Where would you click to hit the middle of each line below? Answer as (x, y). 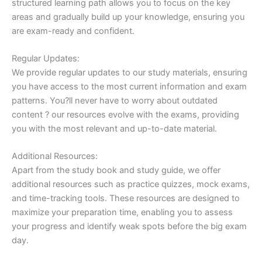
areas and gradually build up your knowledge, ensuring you (128, 17)
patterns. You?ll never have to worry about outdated (115, 101)
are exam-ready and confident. (73, 31)
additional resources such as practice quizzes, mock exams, (131, 185)
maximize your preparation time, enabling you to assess (122, 213)
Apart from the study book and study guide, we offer (116, 170)
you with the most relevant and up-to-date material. (114, 129)
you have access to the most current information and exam (129, 87)
